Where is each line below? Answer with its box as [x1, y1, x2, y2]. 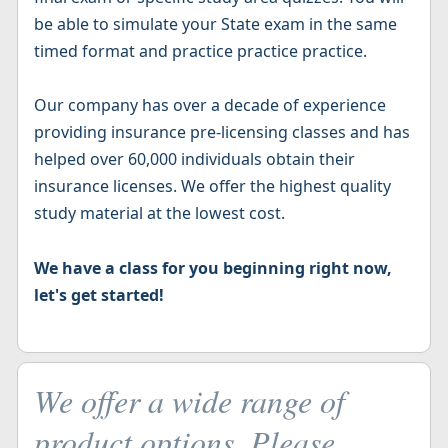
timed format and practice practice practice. [34, 40, 368, 63]
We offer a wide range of [34, 378, 346, 422]
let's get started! [34, 283, 165, 306]
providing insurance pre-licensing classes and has [34, 121, 411, 144]
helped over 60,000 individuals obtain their [34, 148, 356, 171]
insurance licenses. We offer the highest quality [34, 175, 392, 198]
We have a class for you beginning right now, [34, 256, 393, 279]
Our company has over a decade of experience [34, 94, 387, 117]
